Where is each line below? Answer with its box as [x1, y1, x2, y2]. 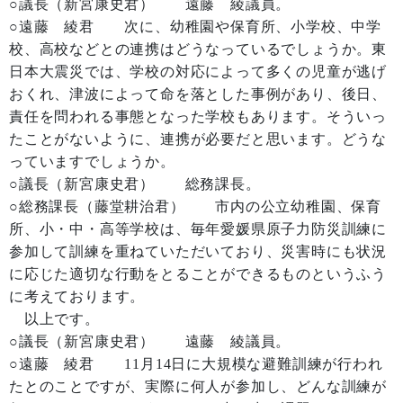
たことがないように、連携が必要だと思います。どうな [9, 131, 387, 147]
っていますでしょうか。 [9, 154, 175, 169]
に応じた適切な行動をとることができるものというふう [9, 266, 387, 282]
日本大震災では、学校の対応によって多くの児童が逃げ [9, 64, 387, 79]
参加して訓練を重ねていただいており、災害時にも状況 [9, 244, 387, 259]
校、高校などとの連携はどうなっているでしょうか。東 [9, 41, 387, 57]
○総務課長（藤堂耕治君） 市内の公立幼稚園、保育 [9, 199, 381, 214]
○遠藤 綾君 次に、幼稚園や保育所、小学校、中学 [9, 19, 381, 34]
